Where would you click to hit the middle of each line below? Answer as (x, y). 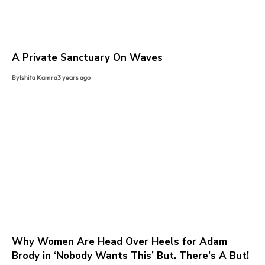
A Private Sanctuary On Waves (87, 57)
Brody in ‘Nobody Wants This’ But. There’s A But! (130, 256)
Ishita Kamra (38, 77)
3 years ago (74, 77)
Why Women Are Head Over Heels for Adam (119, 241)
